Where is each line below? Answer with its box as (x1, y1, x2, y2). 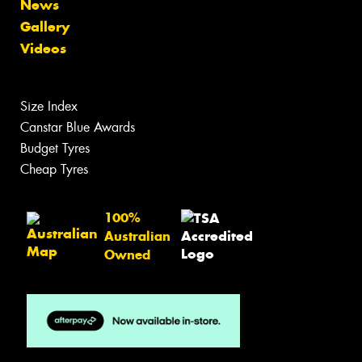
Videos (20, 40, 66, 58)
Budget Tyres (20, 140, 90, 158)
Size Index (20, 98, 78, 116)
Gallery (20, 18, 69, 36)
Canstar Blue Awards (20, 119, 135, 137)
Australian (104, 228, 170, 244)
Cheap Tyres (20, 161, 88, 179)
